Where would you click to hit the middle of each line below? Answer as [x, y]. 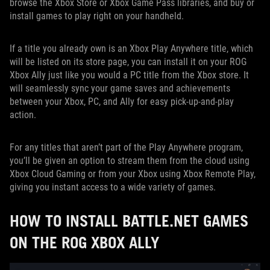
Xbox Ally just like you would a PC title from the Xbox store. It [129, 75]
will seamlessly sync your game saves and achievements [120, 88]
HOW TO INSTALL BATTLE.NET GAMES [129, 221]
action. [23, 115]
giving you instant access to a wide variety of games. [113, 187]
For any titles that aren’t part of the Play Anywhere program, [126, 147]
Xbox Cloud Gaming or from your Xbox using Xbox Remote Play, [133, 174]
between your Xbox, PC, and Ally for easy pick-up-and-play [122, 102]
